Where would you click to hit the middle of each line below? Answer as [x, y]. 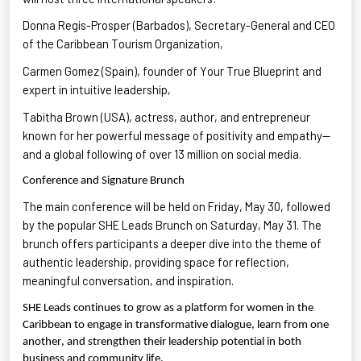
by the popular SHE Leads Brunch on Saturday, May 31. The [172, 225]
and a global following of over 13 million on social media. [162, 154]
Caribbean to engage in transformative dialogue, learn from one [176, 325]
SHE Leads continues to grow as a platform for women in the [168, 308]
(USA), [116, 116]
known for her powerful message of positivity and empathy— [176, 135]
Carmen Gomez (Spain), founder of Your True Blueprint [161, 71]
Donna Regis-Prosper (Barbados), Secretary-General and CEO [179, 25]
